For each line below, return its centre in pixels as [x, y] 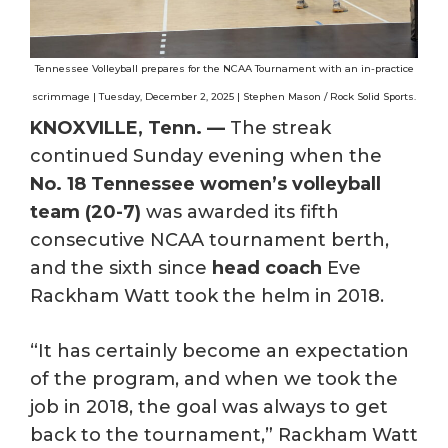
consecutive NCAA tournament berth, [209, 240]
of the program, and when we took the [214, 379]
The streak [278, 128]
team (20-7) [85, 212]
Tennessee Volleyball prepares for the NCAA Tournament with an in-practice [224, 68]
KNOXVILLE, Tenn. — [127, 128]
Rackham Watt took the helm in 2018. [207, 296]
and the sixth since [121, 268]
